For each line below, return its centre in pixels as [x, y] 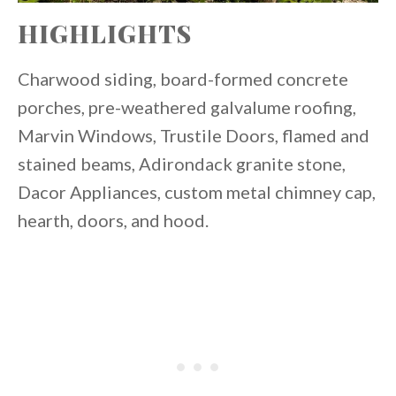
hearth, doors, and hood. [113, 221]
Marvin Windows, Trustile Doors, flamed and [194, 136]
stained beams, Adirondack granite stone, [182, 164]
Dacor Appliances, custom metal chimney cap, [197, 192]
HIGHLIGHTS [105, 34]
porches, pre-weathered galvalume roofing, [187, 107]
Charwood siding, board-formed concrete [183, 79]
